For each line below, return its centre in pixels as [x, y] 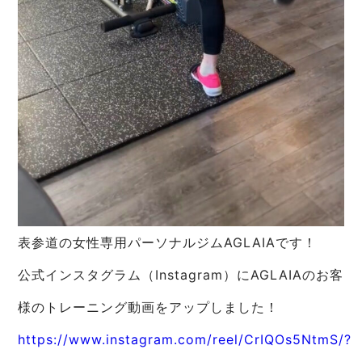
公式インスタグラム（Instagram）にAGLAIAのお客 [181, 274]
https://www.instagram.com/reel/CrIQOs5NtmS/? [185, 339]
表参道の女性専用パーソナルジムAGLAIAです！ [168, 242]
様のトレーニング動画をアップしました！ [149, 307]
